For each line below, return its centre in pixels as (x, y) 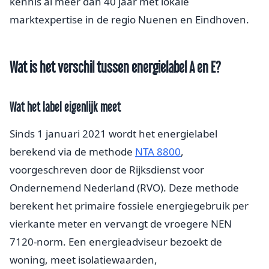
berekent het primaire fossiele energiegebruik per (129, 205)
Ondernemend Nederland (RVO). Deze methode (124, 187)
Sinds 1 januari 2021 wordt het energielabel (113, 133)
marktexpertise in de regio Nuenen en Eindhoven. (129, 19)
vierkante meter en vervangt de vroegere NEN (121, 223)
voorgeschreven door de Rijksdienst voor (107, 169)
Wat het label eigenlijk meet (65, 107)
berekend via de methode (72, 151)
